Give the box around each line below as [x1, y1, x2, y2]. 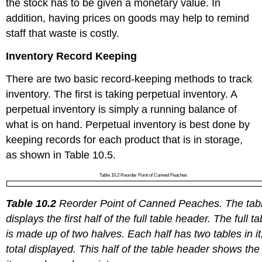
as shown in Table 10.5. [6, 149, 116, 161]
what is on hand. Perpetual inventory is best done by [6, 118, 250, 130]
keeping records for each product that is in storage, [6, 133, 243, 146]
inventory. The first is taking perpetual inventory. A [6, 88, 237, 100]
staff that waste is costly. [6, 27, 120, 40]
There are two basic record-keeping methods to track [6, 73, 253, 85]
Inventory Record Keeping [6, 50, 137, 63]
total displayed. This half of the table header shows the [6, 243, 260, 256]
